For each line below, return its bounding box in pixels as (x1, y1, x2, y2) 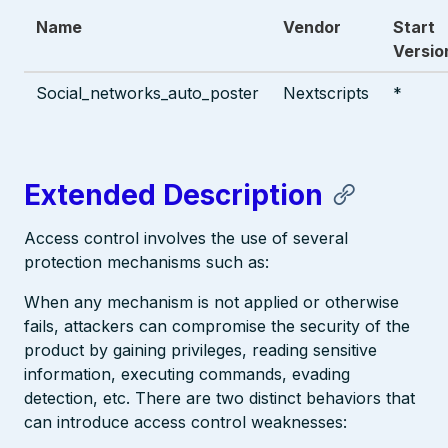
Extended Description (24, 177, 323, 212)
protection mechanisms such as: (24, 251, 269, 272)
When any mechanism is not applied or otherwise (24, 291, 399, 312)
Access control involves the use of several (24, 227, 348, 248)
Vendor (283, 16, 341, 37)
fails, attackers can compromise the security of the (24, 315, 410, 336)
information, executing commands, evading (24, 363, 350, 384)
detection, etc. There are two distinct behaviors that (24, 387, 415, 408)
